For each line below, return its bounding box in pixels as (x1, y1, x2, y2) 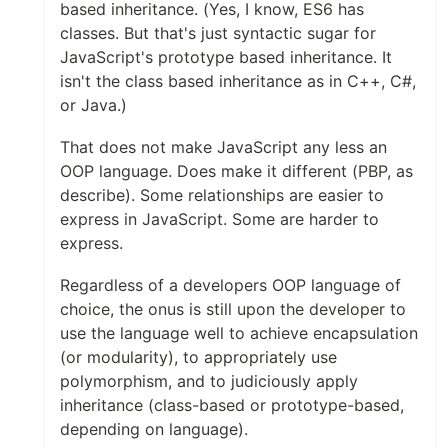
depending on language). (60, 419, 248, 439)
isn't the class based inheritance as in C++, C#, (60, 71, 416, 91)
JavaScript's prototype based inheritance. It (60, 47, 392, 67)
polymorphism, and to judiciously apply (60, 371, 358, 391)
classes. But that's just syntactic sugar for (60, 23, 376, 43)
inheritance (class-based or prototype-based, (60, 395, 404, 415)
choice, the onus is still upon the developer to (60, 299, 406, 319)
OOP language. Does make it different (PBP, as (60, 161, 413, 181)
